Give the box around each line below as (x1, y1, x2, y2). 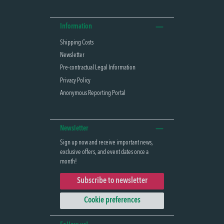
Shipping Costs (60, 39, 93, 46)
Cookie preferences (83, 196, 140, 205)
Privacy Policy (60, 77, 90, 84)
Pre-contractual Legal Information (60, 64, 135, 71)
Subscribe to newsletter (76, 176, 147, 185)
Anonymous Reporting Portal (60, 90, 125, 97)
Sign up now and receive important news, (60, 139, 153, 146)
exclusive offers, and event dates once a (60, 149, 148, 155)
